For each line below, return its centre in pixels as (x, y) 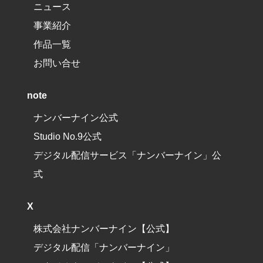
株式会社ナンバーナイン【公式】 (104, 228)
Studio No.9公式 (68, 136)
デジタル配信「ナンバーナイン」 (104, 247)
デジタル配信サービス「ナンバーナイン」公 (128, 155)
